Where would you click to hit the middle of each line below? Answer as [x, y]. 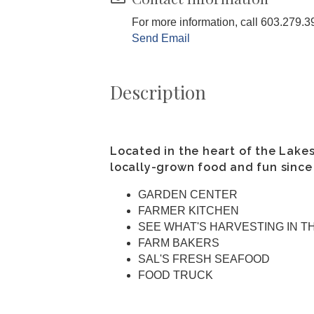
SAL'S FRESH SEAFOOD [204, 259]
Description [158, 92]
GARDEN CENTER [188, 194]
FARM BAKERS [179, 243]
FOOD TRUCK [176, 275]
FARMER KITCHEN [189, 210]
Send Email [161, 38]
